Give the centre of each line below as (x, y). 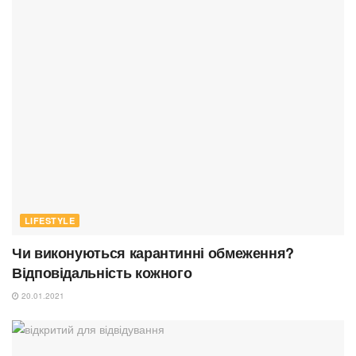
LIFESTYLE (50, 221)
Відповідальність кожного (102, 273)
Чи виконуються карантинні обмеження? (153, 253)
